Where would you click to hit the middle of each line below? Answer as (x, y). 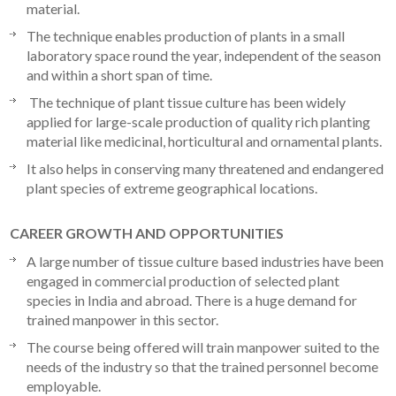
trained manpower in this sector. (123, 319)
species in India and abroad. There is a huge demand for (192, 300)
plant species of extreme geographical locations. (172, 187)
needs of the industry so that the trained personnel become (203, 366)
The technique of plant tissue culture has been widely (187, 102)
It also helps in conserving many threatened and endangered (206, 168)
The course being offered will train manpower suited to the (203, 346)
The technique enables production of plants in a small (186, 35)
